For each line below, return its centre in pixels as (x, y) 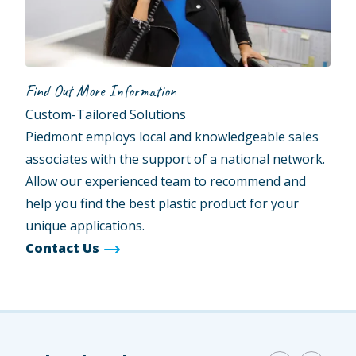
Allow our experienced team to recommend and (166, 181)
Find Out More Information (101, 91)
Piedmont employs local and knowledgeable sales (172, 136)
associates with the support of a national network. (176, 159)
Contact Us (63, 248)
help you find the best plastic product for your (163, 203)
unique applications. (85, 225)
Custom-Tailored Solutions (106, 114)
